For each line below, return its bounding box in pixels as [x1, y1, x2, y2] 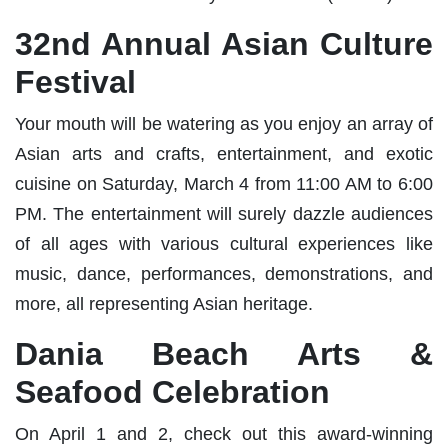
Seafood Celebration [15, 373, 330, 410]
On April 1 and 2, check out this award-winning [15, 423, 433, 444]
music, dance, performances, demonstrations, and [15, 263, 433, 284]
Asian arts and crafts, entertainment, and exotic [15, 143, 433, 164]
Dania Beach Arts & [15, 335, 433, 372]
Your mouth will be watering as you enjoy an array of [15, 113, 433, 134]
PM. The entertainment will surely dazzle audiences [15, 203, 433, 224]
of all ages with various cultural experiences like [15, 233, 433, 254]
